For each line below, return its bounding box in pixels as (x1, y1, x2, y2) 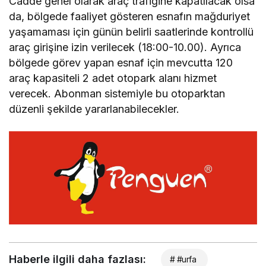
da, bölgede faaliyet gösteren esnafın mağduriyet (9, 10, 251, 23)
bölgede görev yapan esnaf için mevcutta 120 (9, 56, 233, 69)
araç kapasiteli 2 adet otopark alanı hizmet (9, 72, 217, 85)
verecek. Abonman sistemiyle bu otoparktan (9, 87, 226, 100)
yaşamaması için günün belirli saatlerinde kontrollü (9, 26, 254, 39)
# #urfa (170, 254, 197, 264)
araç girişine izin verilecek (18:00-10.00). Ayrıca (9, 41, 242, 54)
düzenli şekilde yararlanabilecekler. (9, 103, 180, 116)
